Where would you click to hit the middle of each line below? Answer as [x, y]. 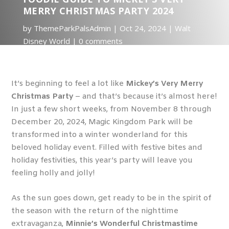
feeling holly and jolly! [55, 173]
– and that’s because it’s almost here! [145, 97]
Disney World [46, 41]
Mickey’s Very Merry [165, 84]
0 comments [100, 41]
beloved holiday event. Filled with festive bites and [107, 148]
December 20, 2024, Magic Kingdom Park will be [102, 122]
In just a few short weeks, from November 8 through [112, 109]
